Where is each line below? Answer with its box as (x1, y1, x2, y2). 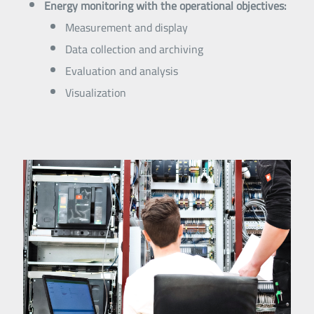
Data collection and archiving (65, 39, 203, 60)
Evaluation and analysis (65, 60, 178, 82)
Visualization (65, 82, 126, 104)
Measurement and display (65, 17, 188, 39)
